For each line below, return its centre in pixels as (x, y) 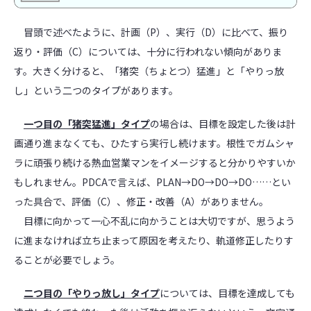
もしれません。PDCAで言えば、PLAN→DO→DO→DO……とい (152, 182)
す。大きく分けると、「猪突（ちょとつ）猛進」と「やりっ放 (149, 71)
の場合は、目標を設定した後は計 (223, 124)
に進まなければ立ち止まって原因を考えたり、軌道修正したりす (154, 241)
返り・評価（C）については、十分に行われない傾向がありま (148, 52)
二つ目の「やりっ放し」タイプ (92, 293)
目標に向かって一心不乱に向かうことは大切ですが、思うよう (154, 221)
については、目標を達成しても (227, 293)
